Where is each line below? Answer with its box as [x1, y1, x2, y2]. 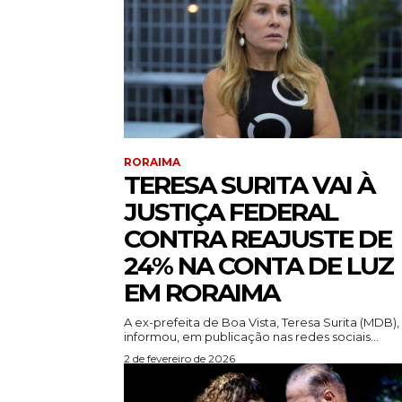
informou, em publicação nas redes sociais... [124, 329, 379, 345]
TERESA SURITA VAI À [124, 170, 374, 201]
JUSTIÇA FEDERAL [124, 197, 337, 228]
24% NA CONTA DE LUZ [124, 250, 393, 282]
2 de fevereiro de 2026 [124, 352, 235, 366]
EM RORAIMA [124, 277, 279, 309]
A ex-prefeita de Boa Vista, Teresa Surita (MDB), [124, 315, 399, 330]
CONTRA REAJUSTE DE [124, 223, 391, 255]
